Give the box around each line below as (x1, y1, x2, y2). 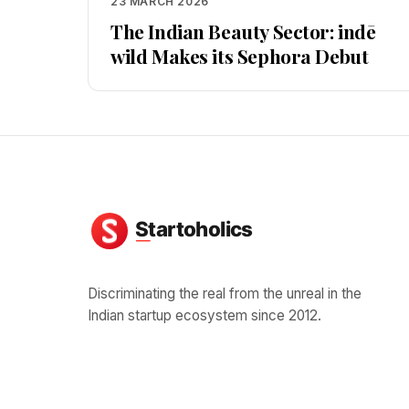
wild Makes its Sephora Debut (110, 43, 369, 68)
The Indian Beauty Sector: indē (110, 18, 376, 44)
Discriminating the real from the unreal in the (88, 285, 362, 302)
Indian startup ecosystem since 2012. (88, 307, 321, 324)
